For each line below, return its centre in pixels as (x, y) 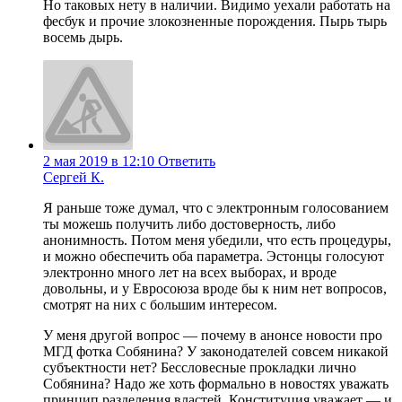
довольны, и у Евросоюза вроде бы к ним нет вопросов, (215, 289)
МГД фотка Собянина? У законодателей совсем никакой (216, 352)
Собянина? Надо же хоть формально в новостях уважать (216, 384)
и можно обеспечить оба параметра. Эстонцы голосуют (214, 257)
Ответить (187, 162)
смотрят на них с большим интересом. (160, 305)
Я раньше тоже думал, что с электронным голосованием (216, 208)
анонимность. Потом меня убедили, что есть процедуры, (217, 240)
